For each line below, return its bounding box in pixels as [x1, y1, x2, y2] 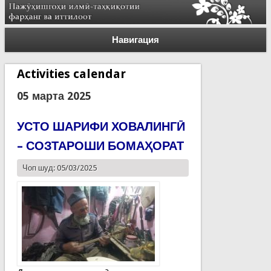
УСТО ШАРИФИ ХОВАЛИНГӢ [16, 119, 185, 134]
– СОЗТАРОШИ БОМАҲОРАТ [16, 138, 184, 153]
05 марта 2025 [16, 89, 91, 102]
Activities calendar [16, 66, 126, 81]
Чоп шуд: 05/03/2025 [22, 163, 97, 172]
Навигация [112, 34, 159, 45]
